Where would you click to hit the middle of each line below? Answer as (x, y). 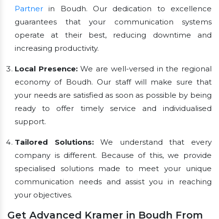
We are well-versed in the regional (145, 69)
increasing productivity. (57, 48)
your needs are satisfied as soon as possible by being (113, 95)
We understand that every (156, 142)
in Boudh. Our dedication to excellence (127, 9)
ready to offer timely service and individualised (113, 109)
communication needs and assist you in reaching (113, 182)
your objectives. (44, 195)
